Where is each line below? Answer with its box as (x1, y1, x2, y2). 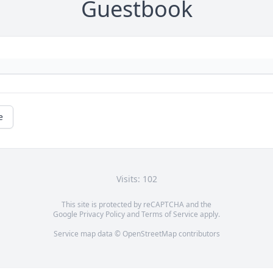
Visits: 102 (116, 173, 157, 185)
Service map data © (53, 229, 122, 239)
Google (53, 209, 79, 220)
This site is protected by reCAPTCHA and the (62, 199, 211, 210)
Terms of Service (141, 209, 198, 220)
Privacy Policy (79, 209, 125, 220)
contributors (176, 229, 220, 239)
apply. (198, 209, 220, 220)
